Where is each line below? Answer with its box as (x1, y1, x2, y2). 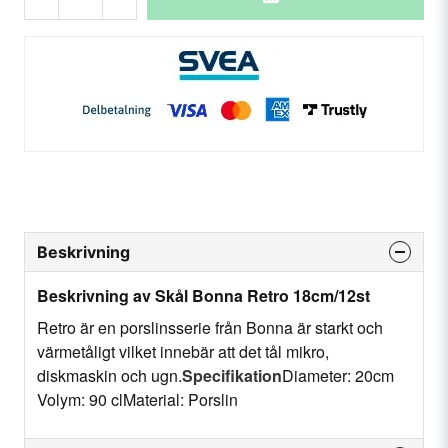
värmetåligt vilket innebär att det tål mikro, (37, 339, 329, 363)
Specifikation (182, 363, 282, 387)
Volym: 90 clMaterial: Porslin (37, 387, 238, 411)
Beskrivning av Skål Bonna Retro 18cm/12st (37, 283, 370, 307)
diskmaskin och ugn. (37, 363, 182, 387)
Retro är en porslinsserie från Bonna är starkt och (37, 315, 383, 339)
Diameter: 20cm (282, 363, 394, 387)
